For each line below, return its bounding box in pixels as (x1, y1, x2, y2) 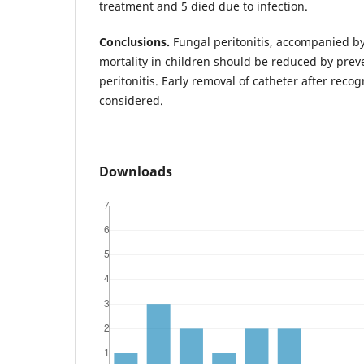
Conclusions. (99, 33, 173, 50)
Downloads (99, 162, 172, 180)
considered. (99, 92, 163, 108)
